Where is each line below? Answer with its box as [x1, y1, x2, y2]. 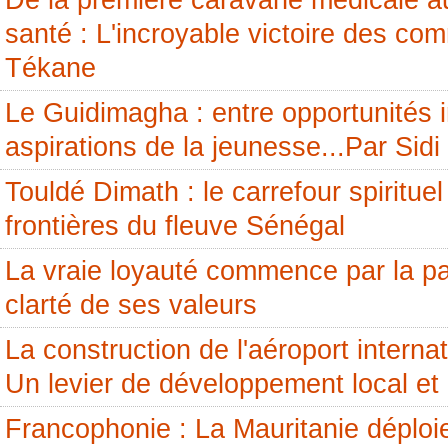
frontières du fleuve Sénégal [5, 211, 345, 241]
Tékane [5, 53, 96, 83]
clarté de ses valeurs [5, 290, 257, 320]
